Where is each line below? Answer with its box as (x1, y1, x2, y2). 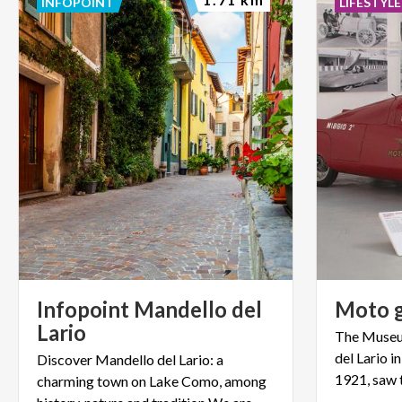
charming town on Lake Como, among (37, 371, 267, 389)
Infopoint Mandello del (37, 295, 262, 322)
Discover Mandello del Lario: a (37, 350, 223, 368)
